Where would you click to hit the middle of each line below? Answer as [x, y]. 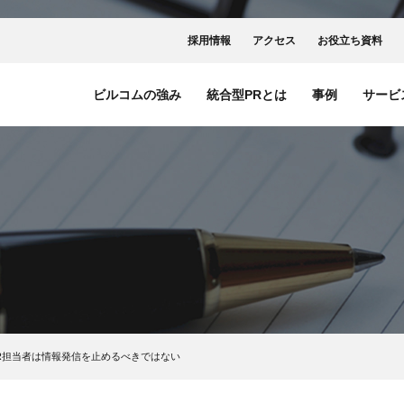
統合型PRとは [247, 94]
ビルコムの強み [137, 94]
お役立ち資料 [350, 40]
